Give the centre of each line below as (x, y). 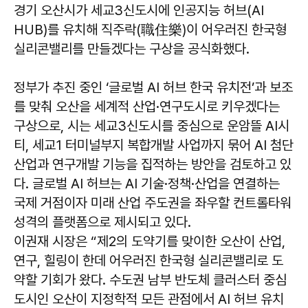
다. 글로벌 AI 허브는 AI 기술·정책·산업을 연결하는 (147, 183)
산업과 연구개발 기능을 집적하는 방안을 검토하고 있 (153, 164)
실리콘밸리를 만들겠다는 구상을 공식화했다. (132, 48)
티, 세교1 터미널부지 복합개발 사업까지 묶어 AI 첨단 (154, 145)
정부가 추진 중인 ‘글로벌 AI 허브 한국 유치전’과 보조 (153, 87)
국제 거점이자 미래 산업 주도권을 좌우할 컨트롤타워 (153, 202)
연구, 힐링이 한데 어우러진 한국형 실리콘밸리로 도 (148, 260)
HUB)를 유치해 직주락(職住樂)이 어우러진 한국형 (150, 29)
